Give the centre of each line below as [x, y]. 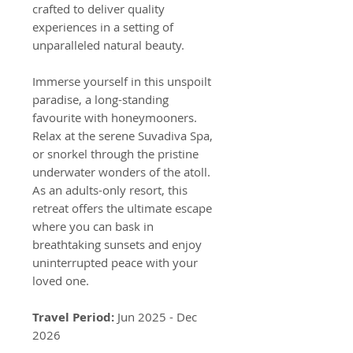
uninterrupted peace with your [115, 263]
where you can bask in [93, 227]
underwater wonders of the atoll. [121, 172]
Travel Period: [75, 318]
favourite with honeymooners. [115, 118]
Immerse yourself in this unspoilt [122, 82]
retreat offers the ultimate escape [122, 208]
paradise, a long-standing [100, 100]
